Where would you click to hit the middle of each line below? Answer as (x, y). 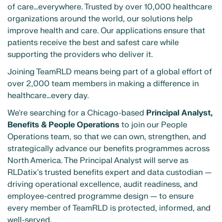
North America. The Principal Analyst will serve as (98, 161)
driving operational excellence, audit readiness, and (103, 185)
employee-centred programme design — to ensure (101, 196)
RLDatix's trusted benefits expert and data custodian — (110, 173)
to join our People (153, 125)
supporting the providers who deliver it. (80, 54)
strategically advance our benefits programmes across (109, 149)
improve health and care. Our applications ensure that (106, 30)
